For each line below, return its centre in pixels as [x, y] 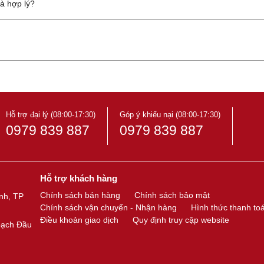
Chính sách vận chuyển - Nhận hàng [108, 207]
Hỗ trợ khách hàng [78, 178]
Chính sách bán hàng [80, 195]
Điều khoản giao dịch [79, 220]
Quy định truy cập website [181, 220]
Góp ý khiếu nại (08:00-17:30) [170, 115]
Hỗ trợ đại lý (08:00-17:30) [50, 115]
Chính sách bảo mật [172, 195]
